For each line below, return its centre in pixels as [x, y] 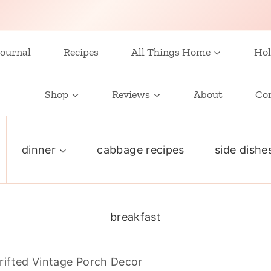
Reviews [131, 94]
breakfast [135, 217]
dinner [39, 149]
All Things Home [171, 52]
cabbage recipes [141, 149]
